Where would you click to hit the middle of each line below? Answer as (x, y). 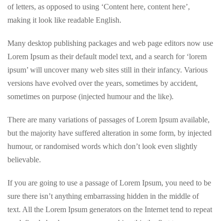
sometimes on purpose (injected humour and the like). (91, 97)
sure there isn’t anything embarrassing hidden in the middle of (103, 196)
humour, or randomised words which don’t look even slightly (102, 147)
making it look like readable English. (64, 20)
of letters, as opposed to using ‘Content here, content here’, (99, 7)
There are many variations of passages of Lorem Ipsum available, (109, 120)
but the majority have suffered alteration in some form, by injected (110, 133)
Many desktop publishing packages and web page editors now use (110, 43)
